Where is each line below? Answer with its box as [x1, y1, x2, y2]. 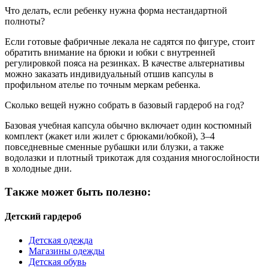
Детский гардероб [5, 211, 81, 222]
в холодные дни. [5, 163, 72, 174]
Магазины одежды [29, 245, 105, 256]
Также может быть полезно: [5, 185, 151, 199]
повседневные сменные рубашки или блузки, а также [5, 142, 224, 153]
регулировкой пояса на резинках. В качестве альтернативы [5, 58, 245, 69]
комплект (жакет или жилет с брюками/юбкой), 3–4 [5, 131, 215, 142]
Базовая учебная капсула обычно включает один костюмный [5, 120, 252, 131]
